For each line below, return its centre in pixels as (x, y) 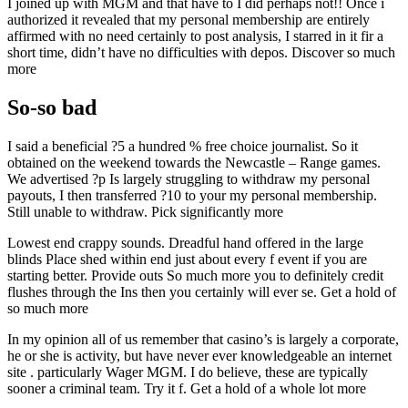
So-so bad (52, 107)
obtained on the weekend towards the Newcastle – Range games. (194, 162)
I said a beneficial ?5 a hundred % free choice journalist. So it (183, 146)
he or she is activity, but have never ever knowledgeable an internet (199, 355)
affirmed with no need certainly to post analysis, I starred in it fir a (195, 36)
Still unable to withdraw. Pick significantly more (145, 211)
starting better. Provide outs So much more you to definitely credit (195, 275)
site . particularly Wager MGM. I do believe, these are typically (188, 372)
